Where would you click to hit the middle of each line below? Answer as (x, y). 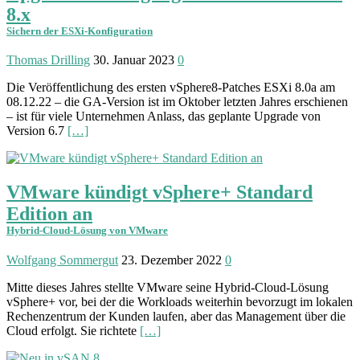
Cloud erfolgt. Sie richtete (73, 331)
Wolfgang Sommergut (62, 260)
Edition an (49, 214)
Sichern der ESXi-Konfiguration (80, 31)
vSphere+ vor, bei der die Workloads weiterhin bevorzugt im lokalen (180, 302)
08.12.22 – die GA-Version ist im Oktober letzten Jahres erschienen (177, 102)
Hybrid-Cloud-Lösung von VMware (87, 231)
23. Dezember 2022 (172, 260)
